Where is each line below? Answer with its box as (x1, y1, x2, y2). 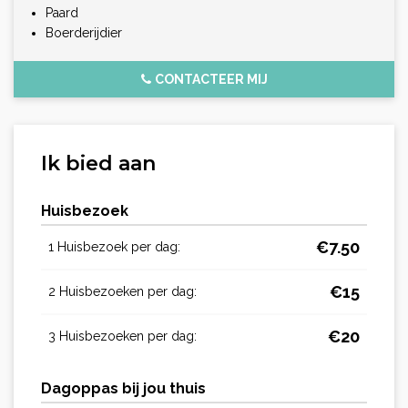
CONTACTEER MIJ (154, 72, 268, 87)
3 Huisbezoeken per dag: (48, 329, 197, 344)
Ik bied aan (41, 151, 156, 177)
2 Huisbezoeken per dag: (48, 284, 197, 300)
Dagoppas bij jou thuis (41, 380, 206, 398)
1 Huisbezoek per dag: (48, 240, 180, 255)
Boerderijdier (46, 25, 122, 41)
